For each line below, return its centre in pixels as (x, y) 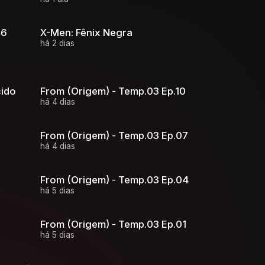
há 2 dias (57, 43)
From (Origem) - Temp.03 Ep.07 (114, 135)
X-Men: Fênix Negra (86, 32)
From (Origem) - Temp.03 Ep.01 (113, 224)
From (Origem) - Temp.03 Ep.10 (113, 91)
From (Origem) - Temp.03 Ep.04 (114, 180)
